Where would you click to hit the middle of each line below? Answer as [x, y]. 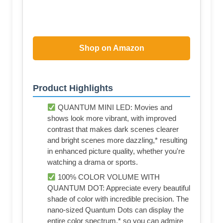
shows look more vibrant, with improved [112, 118]
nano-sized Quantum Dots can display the [115, 210]
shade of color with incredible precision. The [118, 199]
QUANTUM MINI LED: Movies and [114, 108]
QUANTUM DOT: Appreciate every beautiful [119, 188]
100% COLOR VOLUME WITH [108, 177]
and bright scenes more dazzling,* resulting [117, 140]
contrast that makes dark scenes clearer [113, 129]
